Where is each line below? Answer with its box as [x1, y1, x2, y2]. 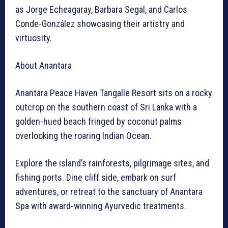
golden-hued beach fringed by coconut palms [15, 116, 182, 127]
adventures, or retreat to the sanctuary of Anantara [15, 186, 203, 197]
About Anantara [15, 60, 74, 71]
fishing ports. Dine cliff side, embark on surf [15, 172, 176, 183]
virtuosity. [15, 33, 54, 44]
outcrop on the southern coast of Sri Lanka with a [15, 102, 197, 113]
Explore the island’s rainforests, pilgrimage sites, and [15, 158, 209, 169]
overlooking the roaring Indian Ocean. [15, 130, 152, 141]
